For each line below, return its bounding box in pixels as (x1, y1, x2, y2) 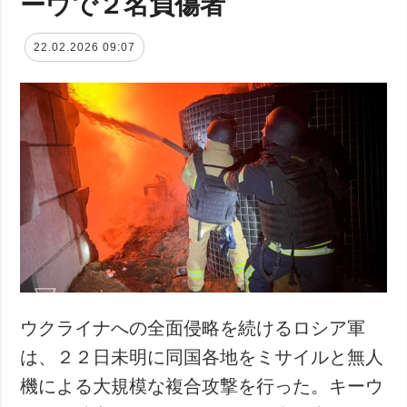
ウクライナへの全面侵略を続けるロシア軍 (20, 317, 366, 338)
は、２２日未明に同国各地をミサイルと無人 (20, 346, 384, 367)
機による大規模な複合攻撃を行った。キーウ (20, 375, 384, 396)
